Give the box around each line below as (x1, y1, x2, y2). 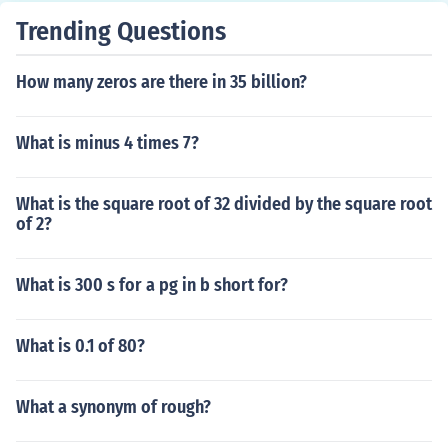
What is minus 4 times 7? (16, 132, 199, 154)
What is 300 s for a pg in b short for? (16, 274, 288, 296)
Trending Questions (16, 16, 226, 47)
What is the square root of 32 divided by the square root (16, 193, 432, 215)
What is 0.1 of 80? (16, 335, 145, 357)
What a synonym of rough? (16, 396, 211, 418)
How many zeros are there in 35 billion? (16, 71, 307, 93)
